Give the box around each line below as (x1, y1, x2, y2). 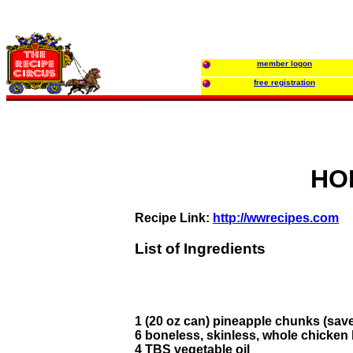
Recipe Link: (135, 210, 213, 225)
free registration (254, 78, 315, 87)
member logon (257, 59, 312, 68)
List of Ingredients (135, 240, 266, 257)
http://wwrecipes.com (213, 210, 339, 225)
